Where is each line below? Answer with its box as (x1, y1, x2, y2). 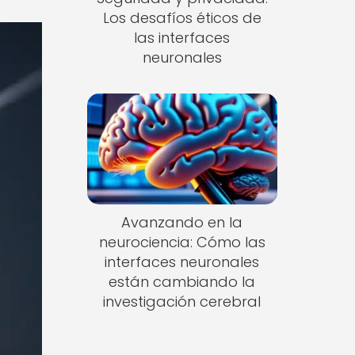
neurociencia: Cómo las (98, 232, 265, 253)
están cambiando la (109, 272, 256, 292)
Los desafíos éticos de (102, 7, 261, 28)
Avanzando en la (121, 212, 243, 233)
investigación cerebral (103, 292, 261, 312)
